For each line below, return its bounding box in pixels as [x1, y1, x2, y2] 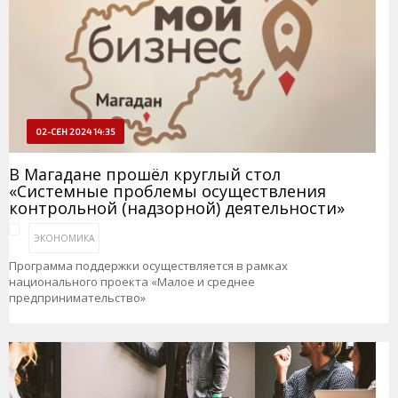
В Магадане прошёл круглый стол [9, 163, 281, 185]
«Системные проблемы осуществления [9, 179, 326, 202]
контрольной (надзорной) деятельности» [9, 196, 345, 219]
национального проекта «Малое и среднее [9, 273, 255, 290]
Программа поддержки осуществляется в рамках [9, 257, 288, 274]
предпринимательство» [9, 289, 146, 306]
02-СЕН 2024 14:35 [36, 125, 115, 137]
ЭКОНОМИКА [34, 231, 94, 244]
